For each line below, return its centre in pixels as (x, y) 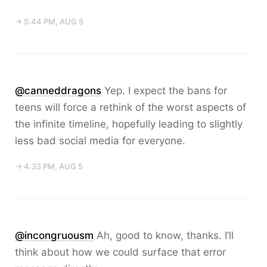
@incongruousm (54, 235)
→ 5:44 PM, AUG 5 (49, 21)
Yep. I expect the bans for (164, 91)
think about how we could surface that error (120, 252)
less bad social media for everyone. (100, 141)
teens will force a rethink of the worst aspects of (131, 107)
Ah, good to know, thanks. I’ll (164, 235)
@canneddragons (58, 91)
